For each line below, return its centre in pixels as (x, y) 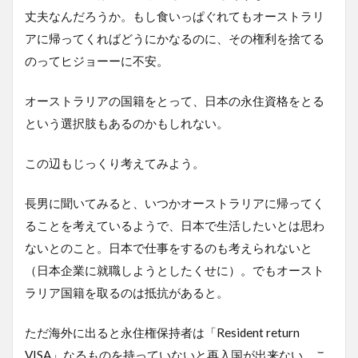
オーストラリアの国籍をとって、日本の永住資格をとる (175, 100)
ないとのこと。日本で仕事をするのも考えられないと (169, 247)
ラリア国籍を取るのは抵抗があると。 (127, 292)
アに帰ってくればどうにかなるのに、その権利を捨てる (175, 38)
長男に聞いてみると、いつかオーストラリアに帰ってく (175, 203)
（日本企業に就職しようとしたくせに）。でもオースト (175, 270)
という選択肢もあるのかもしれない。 (127, 123)
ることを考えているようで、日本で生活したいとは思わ (175, 225)
